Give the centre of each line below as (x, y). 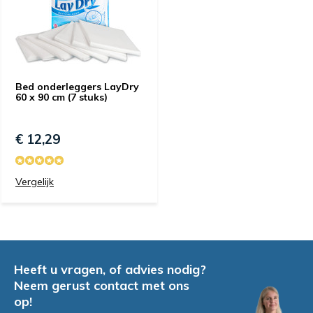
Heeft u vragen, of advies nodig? (110, 269)
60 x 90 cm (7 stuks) (61, 97)
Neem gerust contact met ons (102, 285)
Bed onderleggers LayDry (77, 87)
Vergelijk (35, 182)
